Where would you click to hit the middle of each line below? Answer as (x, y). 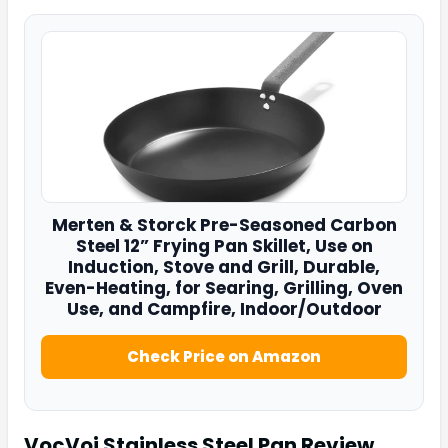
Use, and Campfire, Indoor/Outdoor (224, 308)
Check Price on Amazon (224, 356)
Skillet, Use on (310, 245)
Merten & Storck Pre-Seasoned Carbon (224, 224)
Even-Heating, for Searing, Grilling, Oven (224, 287)
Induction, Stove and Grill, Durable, (224, 266)
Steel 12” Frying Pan (161, 245)
